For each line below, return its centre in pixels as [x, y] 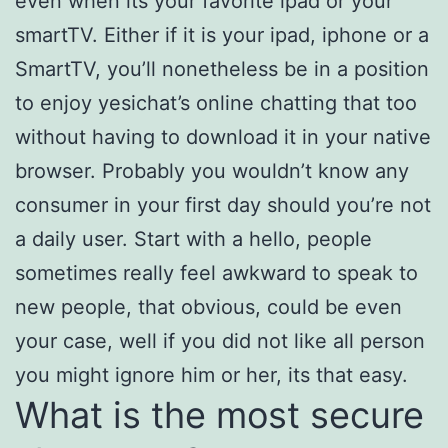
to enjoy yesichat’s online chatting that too [216, 103]
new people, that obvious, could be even [208, 307]
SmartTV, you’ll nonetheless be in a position [222, 69]
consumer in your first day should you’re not [223, 205]
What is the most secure [219, 415]
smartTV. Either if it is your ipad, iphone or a [222, 35]
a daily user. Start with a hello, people [193, 239]
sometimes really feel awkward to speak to [216, 273]
